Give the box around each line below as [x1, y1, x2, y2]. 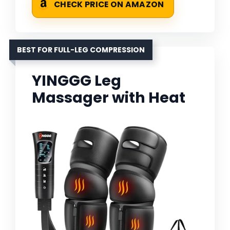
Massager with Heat [32, 87, 185, 108]
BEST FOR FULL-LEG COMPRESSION [17, 45, 145, 55]
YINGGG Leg [32, 70, 121, 91]
